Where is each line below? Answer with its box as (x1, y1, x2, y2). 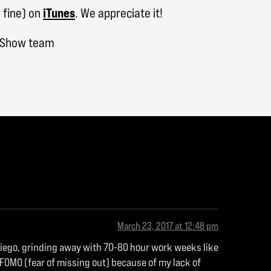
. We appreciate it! (75, 5, 163, 21)
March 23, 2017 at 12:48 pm (117, 220, 218, 232)
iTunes (43, 5, 75, 21)
